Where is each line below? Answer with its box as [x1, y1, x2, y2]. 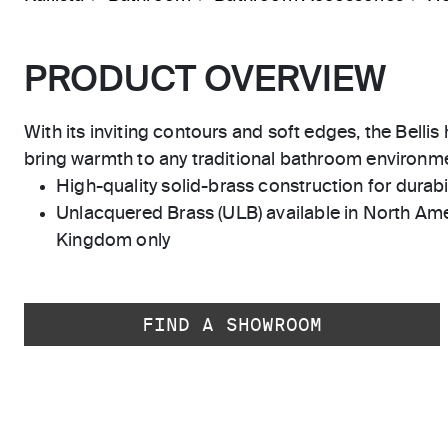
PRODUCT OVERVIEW [24, 63, 386, 99]
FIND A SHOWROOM [142, 314, 322, 335]
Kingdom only [56, 232, 171, 250]
